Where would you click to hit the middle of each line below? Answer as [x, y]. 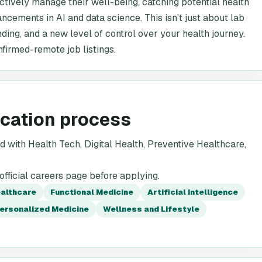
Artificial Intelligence [193, 192]
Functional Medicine [92, 192]
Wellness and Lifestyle [151, 209]
